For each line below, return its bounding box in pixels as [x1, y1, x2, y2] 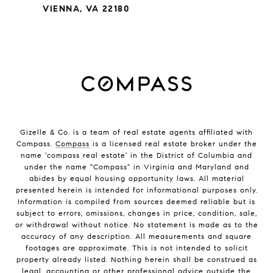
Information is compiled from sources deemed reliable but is [18, 197, 255, 207]
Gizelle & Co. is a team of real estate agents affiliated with [20, 127, 253, 137]
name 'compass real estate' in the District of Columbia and [21, 151, 252, 160]
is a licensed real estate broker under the [89, 139, 257, 149]
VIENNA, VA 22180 [43, 4, 129, 15]
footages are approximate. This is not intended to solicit [25, 243, 248, 253]
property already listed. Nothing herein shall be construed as [16, 255, 257, 264]
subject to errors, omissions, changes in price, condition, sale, [16, 208, 257, 218]
